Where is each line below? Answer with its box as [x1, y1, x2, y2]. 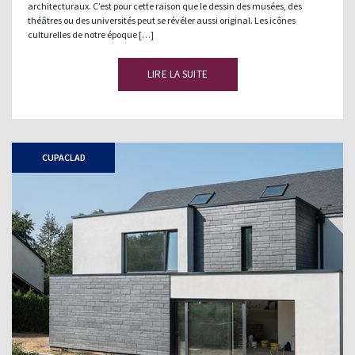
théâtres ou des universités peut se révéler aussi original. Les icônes [28, 14, 296, 27]
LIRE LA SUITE [147, 67, 208, 82]
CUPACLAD [41, 151, 86, 164]
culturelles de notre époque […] [28, 29, 154, 41]
